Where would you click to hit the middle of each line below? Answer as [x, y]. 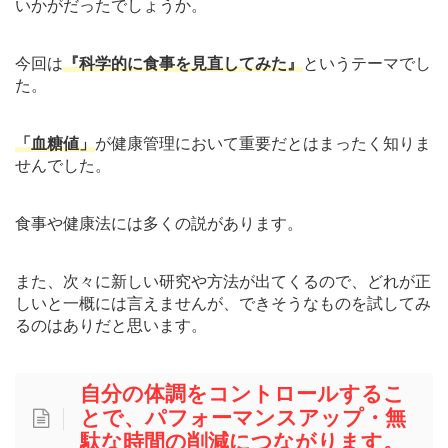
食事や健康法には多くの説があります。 [159, 223]
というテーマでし [367, 63]
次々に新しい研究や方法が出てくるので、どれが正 [247, 281]
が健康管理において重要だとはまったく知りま [263, 143]
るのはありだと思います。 [111, 325]
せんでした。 [63, 165]
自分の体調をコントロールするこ [242, 393]
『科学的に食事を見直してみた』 [183, 63]
